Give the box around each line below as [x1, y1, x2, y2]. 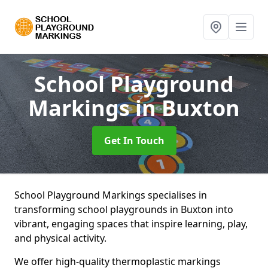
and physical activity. [14, 232, 106, 245]
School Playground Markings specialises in [14, 188, 207, 202]
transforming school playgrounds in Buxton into [14, 203, 233, 216]
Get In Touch [103, 134, 165, 147]
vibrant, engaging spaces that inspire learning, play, [14, 217, 248, 230]
